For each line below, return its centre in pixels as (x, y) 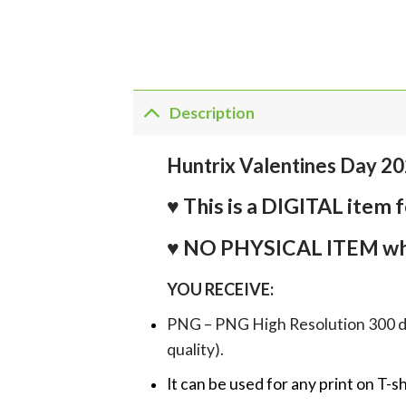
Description (213, 112)
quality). (195, 350)
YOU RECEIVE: (220, 290)
